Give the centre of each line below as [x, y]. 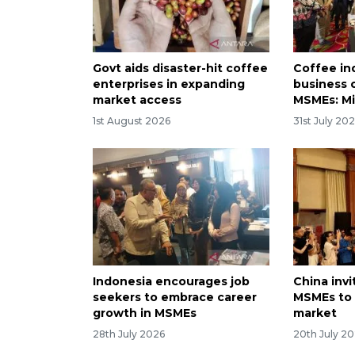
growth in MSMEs [145, 313]
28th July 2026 [129, 334]
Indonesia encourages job [171, 282]
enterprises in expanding [169, 84]
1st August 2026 [132, 120]
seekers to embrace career [175, 298]
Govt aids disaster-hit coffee [180, 68]
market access [137, 99]
